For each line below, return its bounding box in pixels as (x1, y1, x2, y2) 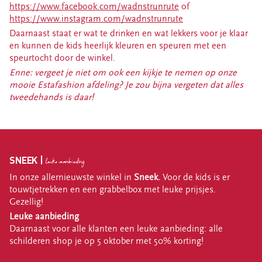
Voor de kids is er (163, 171, 230, 182)
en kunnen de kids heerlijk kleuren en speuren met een (9, 40, 226, 51)
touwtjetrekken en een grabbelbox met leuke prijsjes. (9, 184, 216, 195)
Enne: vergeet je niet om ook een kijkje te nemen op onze (9, 67, 237, 78)
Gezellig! (9, 196, 48, 207)
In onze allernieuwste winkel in (9, 171, 134, 182)
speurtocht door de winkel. (9, 52, 115, 63)
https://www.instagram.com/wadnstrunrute (9, 13, 183, 24)
